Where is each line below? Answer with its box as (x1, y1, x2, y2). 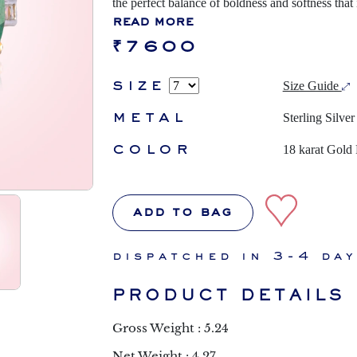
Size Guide (282, 78, 342, 92)
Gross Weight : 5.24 (112, 320, 229, 335)
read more (112, 15, 194, 29)
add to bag (133, 206, 233, 219)
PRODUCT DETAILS (112, 284, 345, 305)
